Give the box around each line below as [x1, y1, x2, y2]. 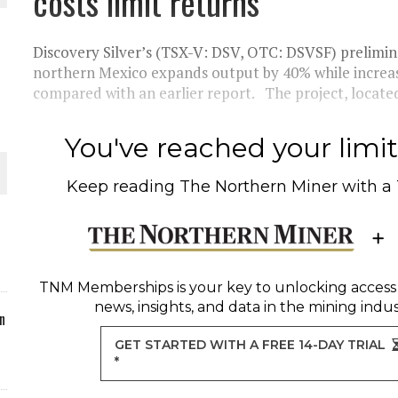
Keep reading [67, 177, 180, 196]
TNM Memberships [38, 279, 173, 296]
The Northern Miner [179, 177, 338, 196]
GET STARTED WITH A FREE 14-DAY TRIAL [115, 337, 386, 353]
